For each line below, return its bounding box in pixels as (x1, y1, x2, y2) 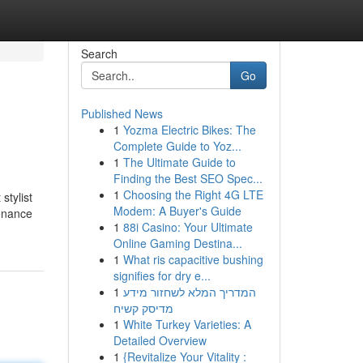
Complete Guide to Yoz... (113, 138, 241, 154)
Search (80, 45, 117, 62)
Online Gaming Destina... (113, 235, 242, 251)
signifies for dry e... (113, 267, 211, 284)
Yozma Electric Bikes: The (122, 122, 256, 138)
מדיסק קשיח (113, 300, 173, 316)
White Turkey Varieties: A (122, 316, 251, 332)
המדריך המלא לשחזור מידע (122, 284, 256, 300)
